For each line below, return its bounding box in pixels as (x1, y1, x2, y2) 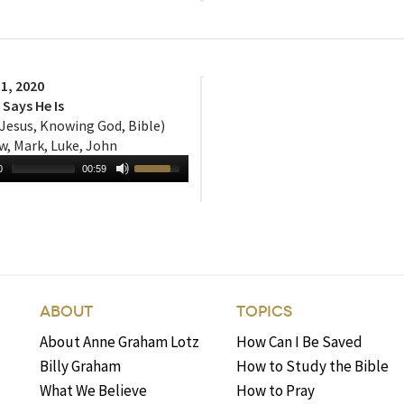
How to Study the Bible (236, 356, 390, 377)
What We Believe (40, 381, 148, 401)
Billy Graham (40, 356, 122, 377)
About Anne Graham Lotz (40, 332, 200, 353)
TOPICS (236, 302, 293, 322)
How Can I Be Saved (236, 332, 363, 353)
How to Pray (236, 381, 316, 401)
